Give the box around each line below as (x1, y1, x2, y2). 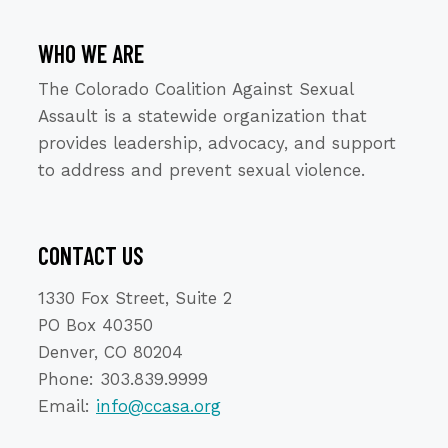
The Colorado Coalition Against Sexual (38, 78, 353, 99)
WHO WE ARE (38, 38, 144, 68)
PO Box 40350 (38, 314, 153, 335)
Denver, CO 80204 (38, 341, 183, 362)
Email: (38, 395, 96, 416)
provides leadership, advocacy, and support (38, 132, 396, 153)
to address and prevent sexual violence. (38, 159, 365, 180)
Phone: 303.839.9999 (38, 368, 208, 389)
